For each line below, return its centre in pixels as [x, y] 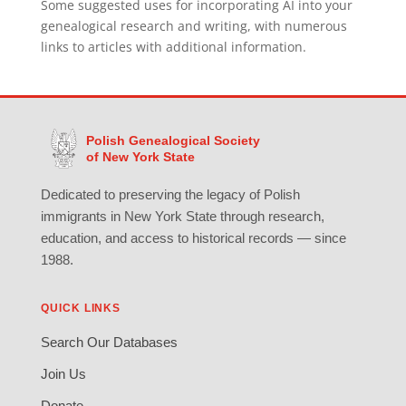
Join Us [63, 373]
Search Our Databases [109, 342]
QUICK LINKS [81, 308]
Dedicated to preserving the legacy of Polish [170, 194]
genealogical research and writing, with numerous [193, 26]
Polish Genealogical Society [173, 140]
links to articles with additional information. [173, 47]
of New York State [140, 156]
